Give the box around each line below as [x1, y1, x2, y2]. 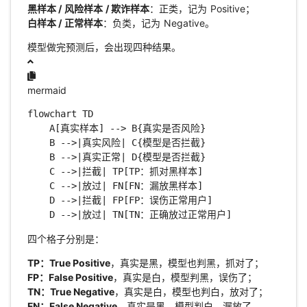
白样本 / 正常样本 [27, 17, 103, 29]
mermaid [27, 84, 66, 97]
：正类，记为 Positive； [149, 3, 256, 15]
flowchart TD [27, 108, 93, 120]
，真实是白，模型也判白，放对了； [114, 286, 269, 298]
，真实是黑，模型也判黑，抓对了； [110, 257, 265, 269]
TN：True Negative [27, 286, 115, 298]
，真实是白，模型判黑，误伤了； [113, 271, 258, 284]
